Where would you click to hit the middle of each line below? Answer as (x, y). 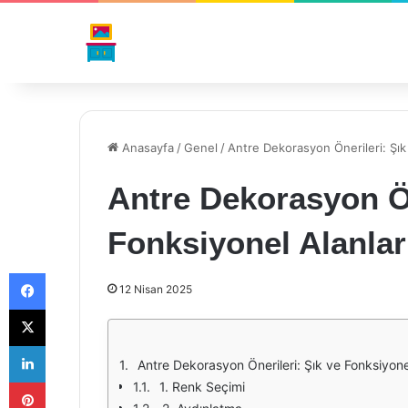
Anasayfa (146, 148)
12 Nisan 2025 (156, 289)
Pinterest (71, 382)
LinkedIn (68, 345)
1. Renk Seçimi (202, 387)
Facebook (72, 272)
